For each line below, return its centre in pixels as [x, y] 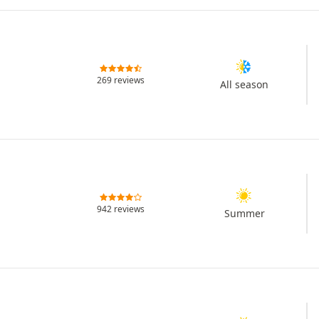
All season [245, 84]
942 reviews [121, 209]
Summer [244, 213]
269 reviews [121, 80]
